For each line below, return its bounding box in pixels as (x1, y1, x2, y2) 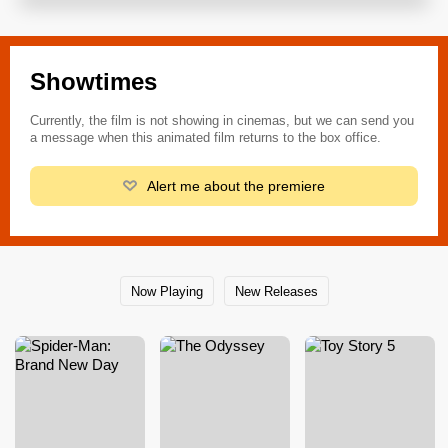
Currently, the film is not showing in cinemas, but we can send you (30, 113, 414, 129)
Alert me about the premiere (146, 178, 325, 195)
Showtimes (30, 68, 157, 96)
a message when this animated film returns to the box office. (30, 130, 381, 146)
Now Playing (130, 283, 203, 299)
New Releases (234, 283, 318, 299)
